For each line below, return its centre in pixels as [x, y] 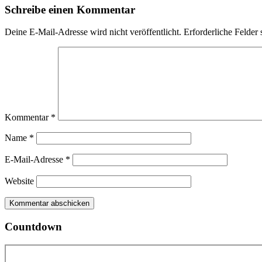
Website [19, 181]
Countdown [33, 226]
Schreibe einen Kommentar [70, 9]
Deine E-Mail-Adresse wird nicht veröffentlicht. [93, 32]
